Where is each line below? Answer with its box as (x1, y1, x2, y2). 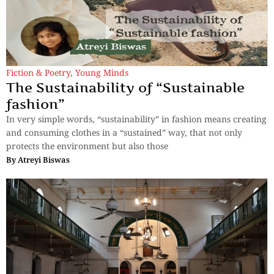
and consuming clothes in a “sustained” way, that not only (6, 127, 242, 139)
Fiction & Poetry (6, 67, 70, 79)
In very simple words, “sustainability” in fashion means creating (6, 113, 267, 125)
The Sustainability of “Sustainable (6, 80, 245, 96)
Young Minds (75, 67, 128, 79)
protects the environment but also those (6, 140, 168, 152)
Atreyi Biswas (18, 154, 70, 166)
